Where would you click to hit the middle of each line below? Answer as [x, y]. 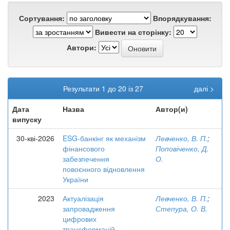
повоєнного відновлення [104, 169]
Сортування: [42, 18]
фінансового [84, 148]
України [75, 179]
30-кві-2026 [35, 138]
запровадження [89, 208]
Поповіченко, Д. [182, 148]
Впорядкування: [182, 18]
